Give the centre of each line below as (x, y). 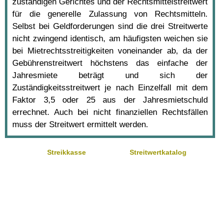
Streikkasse (67, 152)
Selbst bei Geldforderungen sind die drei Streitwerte (110, 26)
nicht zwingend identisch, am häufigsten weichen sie (110, 38)
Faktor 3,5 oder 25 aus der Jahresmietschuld (110, 100)
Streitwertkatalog (158, 152)
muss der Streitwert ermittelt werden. (80, 124)
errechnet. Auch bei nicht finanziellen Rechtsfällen (110, 112)
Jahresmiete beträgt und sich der (110, 75)
